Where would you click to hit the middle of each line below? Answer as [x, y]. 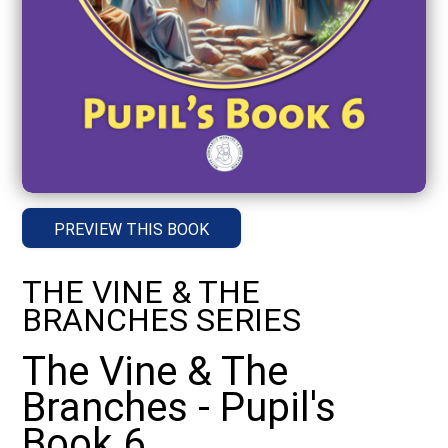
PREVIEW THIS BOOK [132, 229]
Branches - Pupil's [179, 407]
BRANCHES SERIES [162, 319]
